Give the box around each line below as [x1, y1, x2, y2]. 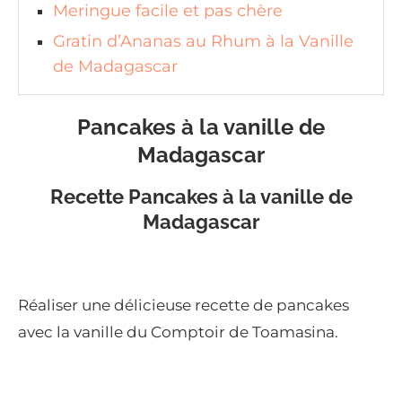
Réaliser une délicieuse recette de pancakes [18, 295, 349, 314]
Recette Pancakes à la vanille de [49, 184, 353, 208]
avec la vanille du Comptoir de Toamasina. [18, 322, 338, 341]
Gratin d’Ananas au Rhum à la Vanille [53, 31, 354, 51]
